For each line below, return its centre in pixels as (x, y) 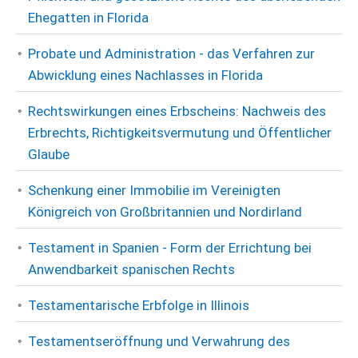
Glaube (49, 154)
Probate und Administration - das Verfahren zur (171, 54)
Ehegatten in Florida (88, 18)
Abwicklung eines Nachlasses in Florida (145, 75)
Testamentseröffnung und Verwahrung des (159, 341)
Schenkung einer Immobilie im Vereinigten (154, 190)
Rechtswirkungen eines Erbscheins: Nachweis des (177, 111)
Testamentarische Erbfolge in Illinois (139, 305)
